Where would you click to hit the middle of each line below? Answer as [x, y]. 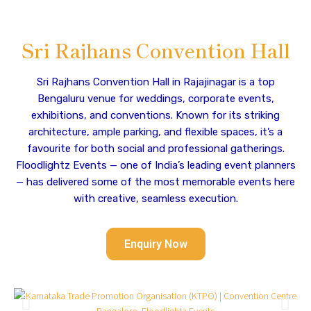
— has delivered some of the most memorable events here [155, 182]
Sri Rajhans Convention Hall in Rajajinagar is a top [155, 82]
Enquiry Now [155, 244]
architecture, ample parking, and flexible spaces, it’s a [155, 132]
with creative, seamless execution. [155, 199]
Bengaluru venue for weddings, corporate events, [155, 99]
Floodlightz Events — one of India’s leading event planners [155, 165]
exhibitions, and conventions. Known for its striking [155, 115]
